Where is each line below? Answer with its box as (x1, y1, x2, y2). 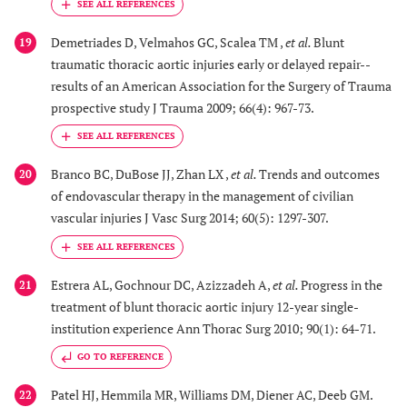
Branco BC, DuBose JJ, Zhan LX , (51, 165, 231, 184)
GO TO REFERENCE (77, 351, 164, 363)
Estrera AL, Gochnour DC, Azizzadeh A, (51, 275, 273, 293)
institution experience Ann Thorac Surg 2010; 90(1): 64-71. (51, 319, 376, 337)
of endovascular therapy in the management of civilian (51, 187, 353, 205)
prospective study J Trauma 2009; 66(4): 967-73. (51, 99, 314, 117)
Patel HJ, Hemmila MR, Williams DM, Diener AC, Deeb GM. (51, 386, 372, 404)
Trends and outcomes (259, 165, 380, 184)
